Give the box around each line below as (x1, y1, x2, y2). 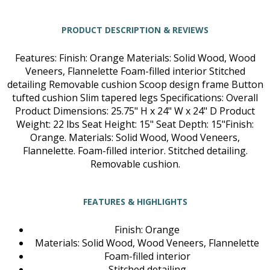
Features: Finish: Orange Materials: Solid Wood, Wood (14, 51, 256, 65)
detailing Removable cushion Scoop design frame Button (7, 78, 263, 92)
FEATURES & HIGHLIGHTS (83, 195, 187, 207)
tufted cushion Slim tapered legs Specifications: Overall (12, 91, 258, 105)
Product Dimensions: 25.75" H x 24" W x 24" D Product (15, 104, 255, 118)
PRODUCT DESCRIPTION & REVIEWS (61, 24, 209, 36)
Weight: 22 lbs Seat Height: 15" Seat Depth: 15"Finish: (16, 118, 254, 131)
